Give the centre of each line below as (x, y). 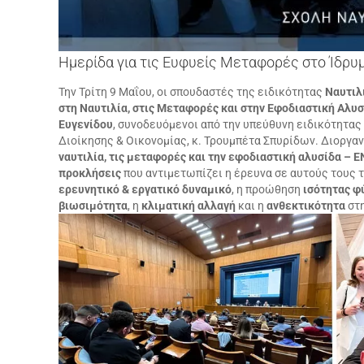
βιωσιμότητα (93, 205)
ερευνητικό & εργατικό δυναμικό (145, 189)
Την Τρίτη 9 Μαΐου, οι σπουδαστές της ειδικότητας (192, 91)
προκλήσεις (90, 173)
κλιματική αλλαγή (188, 205)
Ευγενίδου (86, 124)
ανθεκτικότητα (306, 205)
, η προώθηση (267, 189)
